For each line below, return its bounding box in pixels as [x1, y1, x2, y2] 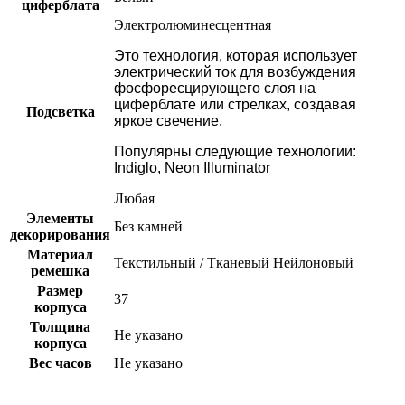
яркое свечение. [114, 113, 222, 129]
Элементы [26, 211, 94, 227]
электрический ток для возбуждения [114, 64, 356, 80]
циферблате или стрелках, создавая [114, 97, 356, 113]
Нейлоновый [273, 255, 353, 271]
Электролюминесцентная [114, 17, 271, 33]
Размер [37, 283, 83, 299]
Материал [27, 247, 93, 263]
